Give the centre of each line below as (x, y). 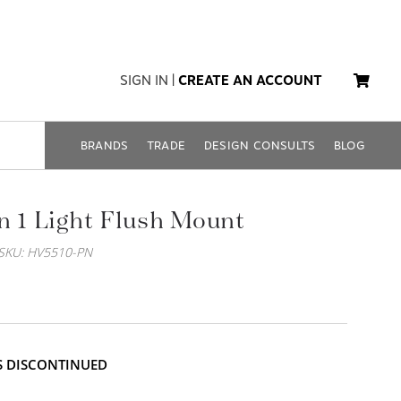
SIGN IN (144, 81)
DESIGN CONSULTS (260, 145)
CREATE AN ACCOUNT (250, 81)
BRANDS (104, 145)
